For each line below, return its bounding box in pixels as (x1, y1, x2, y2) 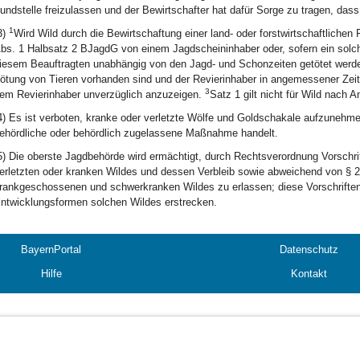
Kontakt (291, 268, 327, 280)
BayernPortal (21, 243, 81, 256)
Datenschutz (280, 243, 338, 256)
